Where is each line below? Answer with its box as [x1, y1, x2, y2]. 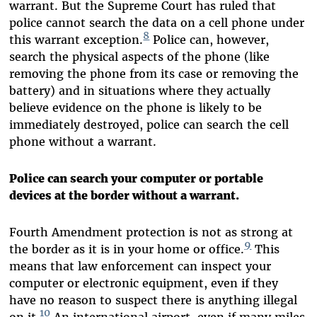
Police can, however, [149, 32, 270, 47]
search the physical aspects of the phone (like [9, 49, 270, 64]
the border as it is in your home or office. [9, 241, 245, 256]
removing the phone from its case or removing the [9, 66, 299, 81]
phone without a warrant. [9, 134, 157, 149]
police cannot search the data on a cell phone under [9, 15, 305, 30]
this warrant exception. [9, 32, 144, 47]
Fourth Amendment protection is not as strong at [9, 224, 294, 239]
